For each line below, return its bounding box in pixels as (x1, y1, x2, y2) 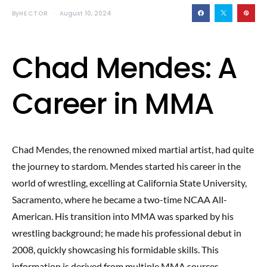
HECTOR (19, 8, 49, 18)
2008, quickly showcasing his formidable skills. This (12, 244, 219, 255)
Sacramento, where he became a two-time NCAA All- (12, 194, 227, 205)
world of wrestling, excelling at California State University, (12, 177, 247, 188)
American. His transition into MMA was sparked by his (12, 210, 234, 222)
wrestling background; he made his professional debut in (12, 227, 241, 238)
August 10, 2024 (59, 8, 111, 18)
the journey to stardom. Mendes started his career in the (12, 160, 241, 172)
